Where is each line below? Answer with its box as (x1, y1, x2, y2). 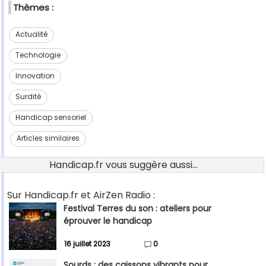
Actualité (15, 29, 47, 40)
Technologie (15, 50, 61, 61)
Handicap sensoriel (15, 112, 86, 123)
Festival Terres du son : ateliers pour (64, 202, 211, 215)
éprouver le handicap (64, 215, 152, 227)
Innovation (15, 71, 55, 81)
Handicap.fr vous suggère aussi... (49, 158, 198, 172)
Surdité (15, 91, 41, 102)
